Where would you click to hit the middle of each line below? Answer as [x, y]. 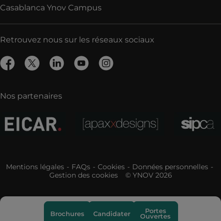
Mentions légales [35, 167]
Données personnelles [170, 167]
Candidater [112, 213]
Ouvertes [155, 216]
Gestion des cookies [83, 175]
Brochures [67, 213]
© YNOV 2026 [148, 175]
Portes [155, 211]
